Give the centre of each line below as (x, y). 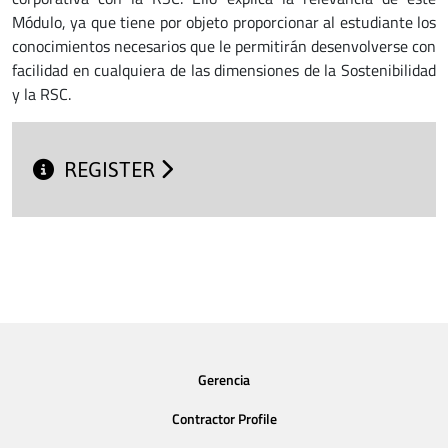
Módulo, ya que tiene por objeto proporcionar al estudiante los (224, 22)
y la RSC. (41, 94)
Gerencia (224, 379)
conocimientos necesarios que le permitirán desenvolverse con (224, 46)
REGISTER (112, 170)
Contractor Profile (224, 419)
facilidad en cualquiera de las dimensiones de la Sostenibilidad (224, 70)
